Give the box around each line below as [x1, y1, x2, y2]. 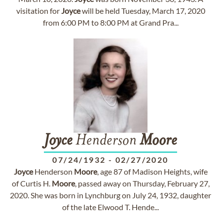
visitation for [16, 6, 61, 15]
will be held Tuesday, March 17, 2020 [80, 6, 205, 15]
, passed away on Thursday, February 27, [74, 179, 210, 188]
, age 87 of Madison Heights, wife [97, 167, 208, 176]
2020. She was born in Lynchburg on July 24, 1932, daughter [10, 190, 211, 200]
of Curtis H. [11, 179, 52, 188]
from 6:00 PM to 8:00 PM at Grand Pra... [42, 18, 179, 27]
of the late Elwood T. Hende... [62, 202, 159, 212]
